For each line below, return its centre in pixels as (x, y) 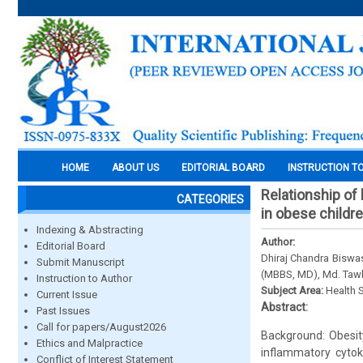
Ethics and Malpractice (90, 343)
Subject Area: (293, 290)
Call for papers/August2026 (101, 327)
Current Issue (67, 295)
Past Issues (63, 311)
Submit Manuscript (81, 262)
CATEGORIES (210, 199)
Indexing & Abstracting (90, 230)
